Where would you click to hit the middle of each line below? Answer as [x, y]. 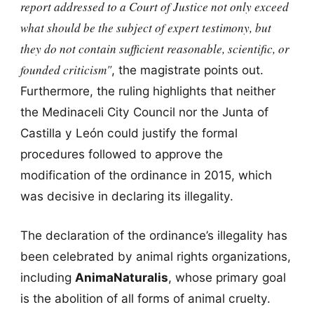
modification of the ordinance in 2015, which [146, 175]
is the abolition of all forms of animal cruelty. [145, 298]
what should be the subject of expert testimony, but [145, 28]
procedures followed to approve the [121, 154]
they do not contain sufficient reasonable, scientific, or [155, 49]
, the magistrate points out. [187, 70]
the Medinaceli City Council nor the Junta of [144, 112]
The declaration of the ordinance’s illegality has [153, 235]
